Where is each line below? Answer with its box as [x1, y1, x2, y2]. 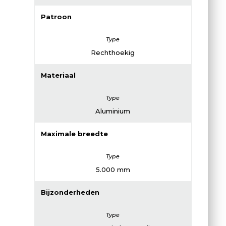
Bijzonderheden [40, 188, 99, 196]
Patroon [40, 12, 72, 21]
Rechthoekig [91, 48, 135, 56]
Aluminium [95, 106, 131, 115]
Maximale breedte [40, 129, 108, 138]
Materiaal [40, 71, 76, 79]
